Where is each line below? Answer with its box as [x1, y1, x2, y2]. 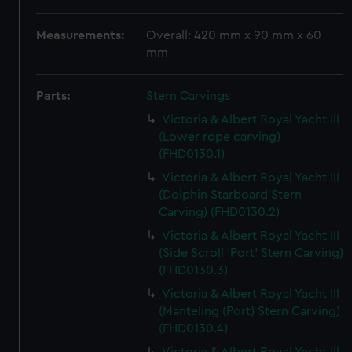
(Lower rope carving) [159, 130, 281, 143]
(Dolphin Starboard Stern [159, 189, 302, 201]
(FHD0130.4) [159, 322, 229, 335]
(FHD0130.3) [159, 264, 229, 277]
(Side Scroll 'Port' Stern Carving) [159, 247, 344, 259]
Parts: [36, 90, 71, 102]
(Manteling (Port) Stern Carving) [159, 305, 341, 317]
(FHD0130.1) [159, 148, 225, 160]
